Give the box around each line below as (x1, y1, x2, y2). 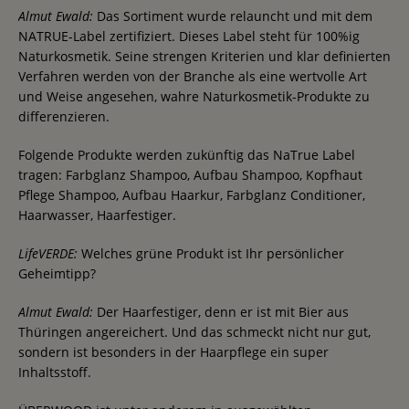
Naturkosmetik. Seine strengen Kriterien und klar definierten (18, 47, 391, 65)
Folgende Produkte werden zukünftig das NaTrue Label (18, 145, 355, 163)
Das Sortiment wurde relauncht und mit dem (93, 6, 372, 25)
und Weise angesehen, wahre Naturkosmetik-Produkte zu (18, 87, 370, 105)
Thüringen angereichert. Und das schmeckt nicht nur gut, (18, 322, 371, 341)
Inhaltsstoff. (18, 362, 91, 381)
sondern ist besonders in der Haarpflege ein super (18, 342, 329, 361)
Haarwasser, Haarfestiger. (18, 205, 176, 224)
